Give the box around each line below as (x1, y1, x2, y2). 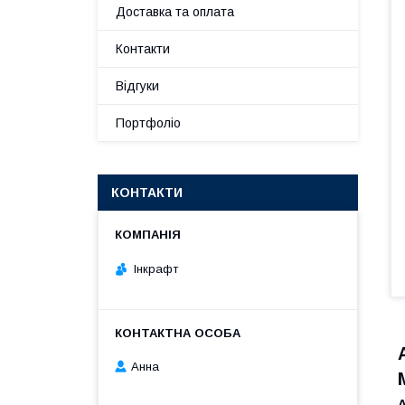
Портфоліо (116, 116, 181, 130)
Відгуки (116, 79, 159, 93)
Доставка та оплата (116, 5, 234, 19)
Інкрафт (134, 261, 178, 276)
